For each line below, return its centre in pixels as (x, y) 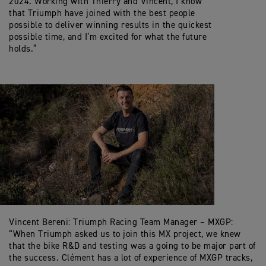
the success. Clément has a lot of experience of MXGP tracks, (131, 258)
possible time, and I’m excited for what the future (108, 37)
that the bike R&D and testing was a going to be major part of (132, 246)
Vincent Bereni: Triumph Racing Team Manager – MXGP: (121, 222)
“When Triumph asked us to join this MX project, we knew (125, 234)
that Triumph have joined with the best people (102, 13)
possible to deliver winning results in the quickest (110, 25)
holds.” (23, 49)
